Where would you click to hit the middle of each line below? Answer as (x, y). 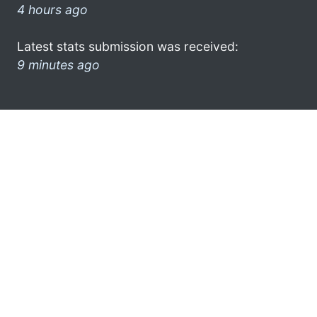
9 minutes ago (58, 64)
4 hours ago (52, 9)
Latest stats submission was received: (128, 46)
